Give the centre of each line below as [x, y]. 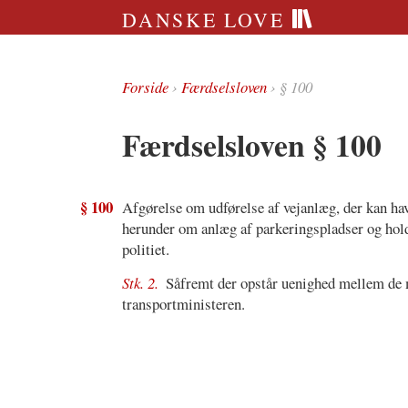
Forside [146, 87]
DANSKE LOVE [207, 19]
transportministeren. [184, 303]
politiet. [146, 250]
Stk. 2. [143, 282]
